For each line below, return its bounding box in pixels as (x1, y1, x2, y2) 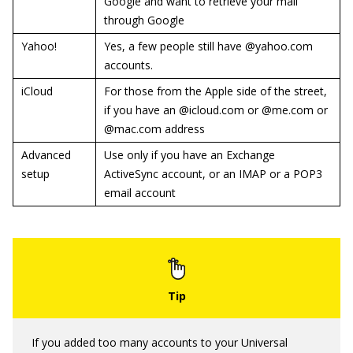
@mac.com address (104, 121, 205, 136)
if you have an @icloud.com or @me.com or (104, 102, 328, 117)
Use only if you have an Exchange (104, 147, 275, 162)
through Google (104, 12, 184, 28)
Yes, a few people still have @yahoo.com (104, 38, 313, 54)
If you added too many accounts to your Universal (32, 334, 288, 350)
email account (104, 184, 176, 200)
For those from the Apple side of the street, (104, 83, 327, 98)
